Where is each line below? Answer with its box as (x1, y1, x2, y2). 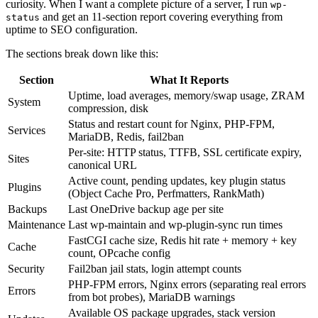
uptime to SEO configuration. (6, 23, 138, 36)
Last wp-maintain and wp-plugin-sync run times (68, 219, 283, 231)
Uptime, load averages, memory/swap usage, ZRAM (68, 89, 305, 102)
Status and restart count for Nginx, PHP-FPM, (68, 118, 275, 131)
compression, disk (68, 102, 148, 115)
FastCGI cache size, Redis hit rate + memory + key (68, 234, 297, 247)
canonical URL (68, 159, 137, 172)
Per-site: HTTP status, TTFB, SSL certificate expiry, (68, 146, 302, 159)
